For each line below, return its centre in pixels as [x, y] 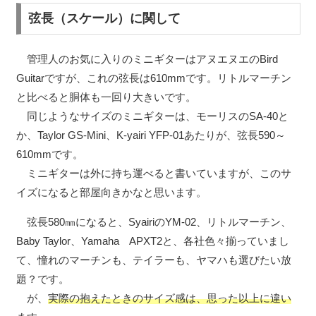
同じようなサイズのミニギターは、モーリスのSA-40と [152, 116]
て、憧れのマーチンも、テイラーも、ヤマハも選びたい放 [153, 260]
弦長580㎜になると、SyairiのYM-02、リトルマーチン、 [153, 222]
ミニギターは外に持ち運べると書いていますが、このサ [153, 174]
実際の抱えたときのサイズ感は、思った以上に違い [169, 298]
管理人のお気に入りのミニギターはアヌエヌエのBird [147, 59]
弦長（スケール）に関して [105, 19]
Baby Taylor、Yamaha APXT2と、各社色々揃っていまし [152, 241]
